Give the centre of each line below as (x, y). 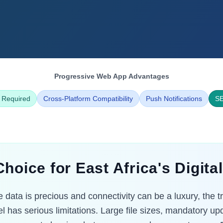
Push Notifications (174, 99)
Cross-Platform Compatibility (88, 99)
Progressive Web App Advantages (111, 76)
